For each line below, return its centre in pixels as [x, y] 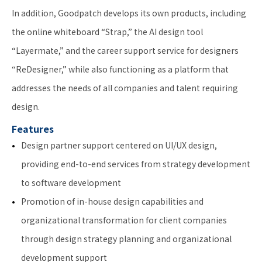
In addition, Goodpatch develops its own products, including [129, 13]
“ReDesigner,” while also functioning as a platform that [120, 69]
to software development [71, 183]
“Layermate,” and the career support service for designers [125, 51]
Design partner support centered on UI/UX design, [119, 145]
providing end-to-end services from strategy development [136, 164]
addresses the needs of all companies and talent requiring [125, 88]
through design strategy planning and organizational [126, 239]
